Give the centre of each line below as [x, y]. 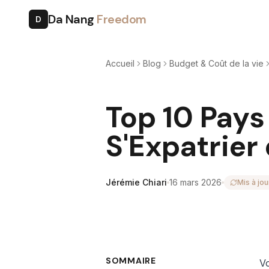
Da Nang [72, 19]
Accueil [120, 63]
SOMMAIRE [131, 261]
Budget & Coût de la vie [216, 63]
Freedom [122, 19]
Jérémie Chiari [136, 182]
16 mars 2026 [195, 182]
